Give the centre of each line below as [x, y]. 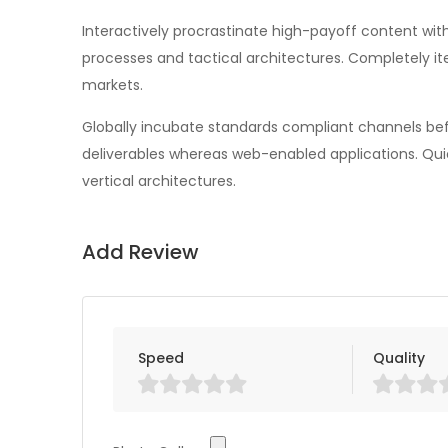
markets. [112, 85]
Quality [399, 358]
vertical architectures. [159, 181]
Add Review [140, 252]
